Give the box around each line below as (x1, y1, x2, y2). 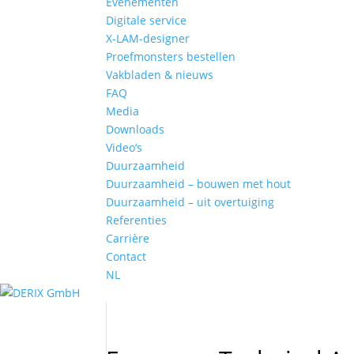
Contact (106, 249, 147, 264)
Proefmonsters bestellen (106, 49, 236, 64)
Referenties (106, 213, 168, 228)
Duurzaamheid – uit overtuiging (106, 194, 275, 209)
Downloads (106, 122, 165, 137)
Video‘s (106, 140, 143, 155)
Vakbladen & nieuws (106, 67, 214, 82)
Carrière (106, 231, 150, 246)
